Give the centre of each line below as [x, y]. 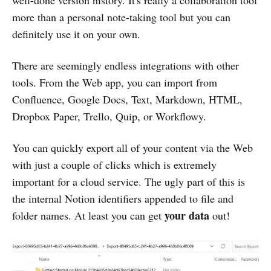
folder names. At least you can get [88, 215]
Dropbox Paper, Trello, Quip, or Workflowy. [109, 116]
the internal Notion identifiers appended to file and [123, 198]
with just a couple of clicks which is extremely [114, 165]
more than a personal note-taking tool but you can [121, 17]
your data [187, 215]
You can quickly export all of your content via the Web [132, 148]
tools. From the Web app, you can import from [115, 82]
